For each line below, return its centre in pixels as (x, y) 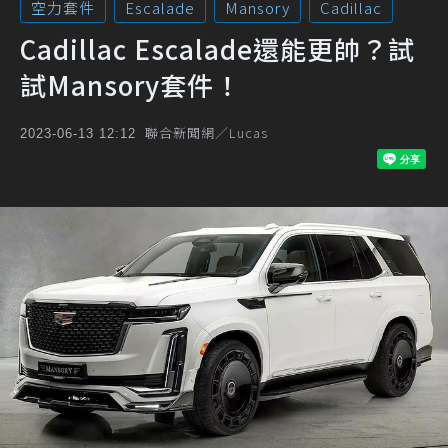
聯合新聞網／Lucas (206, 132)
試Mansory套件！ (130, 84)
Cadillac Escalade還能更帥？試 (217, 48)
